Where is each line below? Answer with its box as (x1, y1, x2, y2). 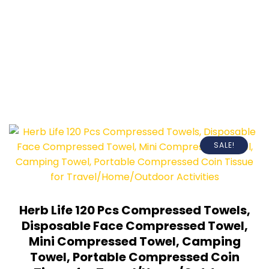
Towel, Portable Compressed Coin (29, 249, 240, 266)
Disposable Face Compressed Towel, (21, 217, 248, 235)
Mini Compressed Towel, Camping (28, 233, 241, 250)
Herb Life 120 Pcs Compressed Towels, (19, 202, 250, 219)
